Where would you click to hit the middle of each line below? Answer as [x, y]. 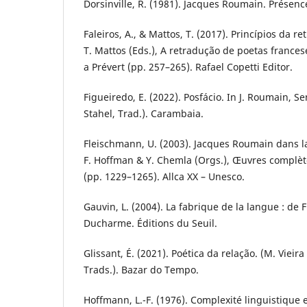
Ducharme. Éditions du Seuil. [150, 223]
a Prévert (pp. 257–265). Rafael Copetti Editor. [188, 66]
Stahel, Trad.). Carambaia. [144, 113]
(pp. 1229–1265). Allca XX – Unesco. [164, 176]
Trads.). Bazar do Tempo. [141, 269]
